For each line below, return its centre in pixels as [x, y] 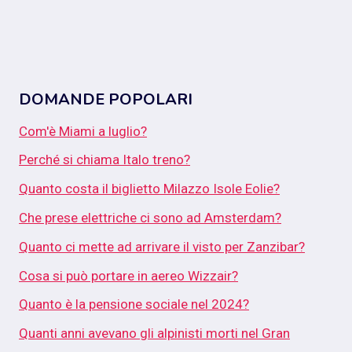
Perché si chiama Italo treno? [104, 160]
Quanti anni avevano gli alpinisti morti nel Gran [154, 334]
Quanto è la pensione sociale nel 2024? [134, 304]
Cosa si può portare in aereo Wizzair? [128, 275]
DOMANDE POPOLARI [106, 99]
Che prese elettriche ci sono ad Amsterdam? [150, 218]
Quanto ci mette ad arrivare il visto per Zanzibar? [162, 246]
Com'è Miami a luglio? [83, 131]
